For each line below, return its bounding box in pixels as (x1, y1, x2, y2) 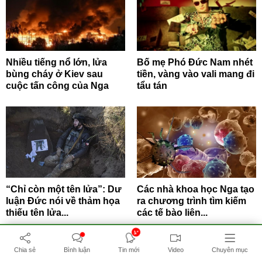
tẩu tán (137, 80, 167, 91)
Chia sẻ (14, 246, 36, 253)
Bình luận (64, 246, 91, 253)
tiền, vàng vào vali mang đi (137, 68, 254, 79)
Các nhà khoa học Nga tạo (137, 184, 254, 194)
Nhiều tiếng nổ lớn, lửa (6, 57, 107, 67)
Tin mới (118, 246, 140, 253)
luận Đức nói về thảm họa (6, 195, 120, 206)
